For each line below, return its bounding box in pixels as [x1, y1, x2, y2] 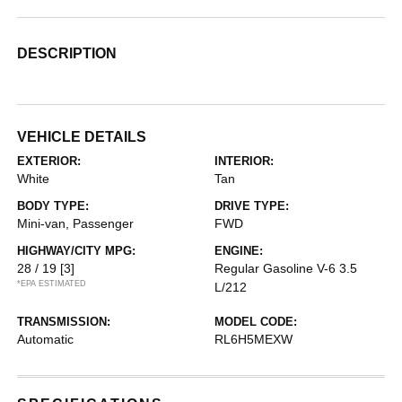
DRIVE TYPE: [214, 198, 289, 213]
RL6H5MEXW [214, 331, 293, 346]
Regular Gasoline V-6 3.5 [214, 260, 357, 275]
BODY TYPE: [17, 198, 90, 213]
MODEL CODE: [214, 314, 297, 328]
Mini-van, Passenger [17, 215, 135, 231]
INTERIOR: [214, 153, 274, 168]
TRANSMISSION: [17, 314, 111, 328]
